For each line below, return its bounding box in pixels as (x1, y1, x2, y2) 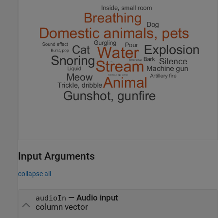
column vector (35, 202, 88, 212)
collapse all (18, 169, 51, 178)
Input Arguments (18, 150, 95, 162)
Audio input (76, 193, 118, 202)
